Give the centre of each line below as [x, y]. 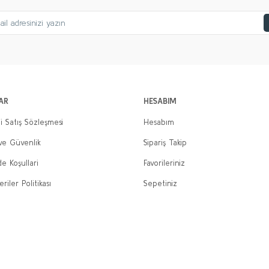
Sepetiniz [160, 183]
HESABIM [160, 101]
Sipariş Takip [165, 143]
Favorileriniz [164, 163]
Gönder [134, 54]
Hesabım [159, 122]
